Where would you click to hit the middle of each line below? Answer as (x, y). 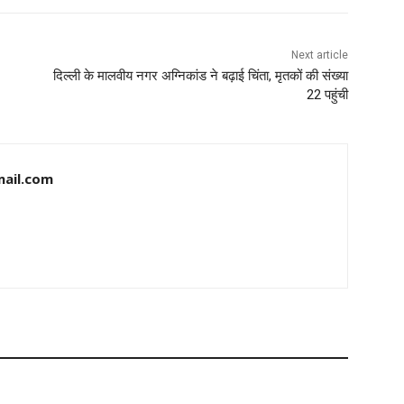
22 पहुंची (327, 95)
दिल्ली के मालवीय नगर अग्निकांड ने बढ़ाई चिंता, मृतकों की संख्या (200, 76)
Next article (319, 55)
